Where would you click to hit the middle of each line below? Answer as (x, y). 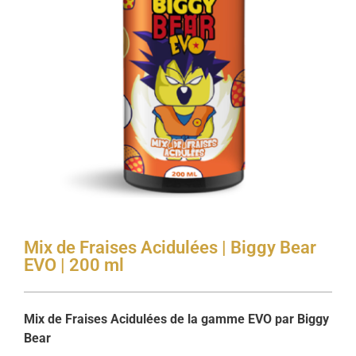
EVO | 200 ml (74, 265)
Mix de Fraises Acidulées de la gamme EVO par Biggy (176, 319)
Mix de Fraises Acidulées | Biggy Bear (170, 248)
